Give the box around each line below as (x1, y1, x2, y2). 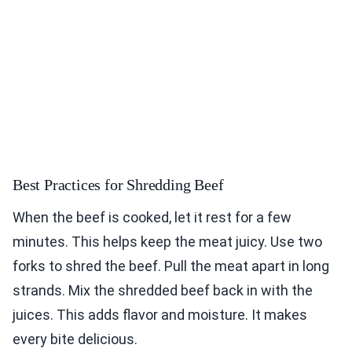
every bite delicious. (13, 331, 137, 348)
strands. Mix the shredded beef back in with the (13, 282, 313, 299)
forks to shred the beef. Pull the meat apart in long (13, 258, 329, 275)
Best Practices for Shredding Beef (13, 176, 224, 194)
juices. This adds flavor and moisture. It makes (13, 306, 307, 324)
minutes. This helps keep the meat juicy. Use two (13, 233, 322, 251)
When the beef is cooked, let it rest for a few (13, 209, 291, 226)
